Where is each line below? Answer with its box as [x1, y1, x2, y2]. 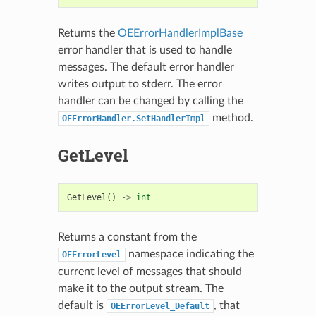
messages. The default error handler [57, 61, 234, 73]
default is [57, 299, 107, 311]
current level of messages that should [57, 265, 242, 277]
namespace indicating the [125, 248, 254, 260]
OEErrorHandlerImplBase [117, 27, 243, 39]
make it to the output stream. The [57, 282, 224, 294]
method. [209, 111, 253, 123]
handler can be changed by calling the [57, 95, 243, 107]
